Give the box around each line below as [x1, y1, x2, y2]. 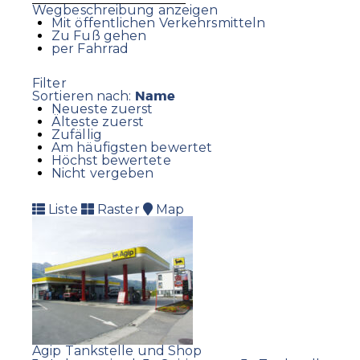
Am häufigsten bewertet [51, 140, 213, 156]
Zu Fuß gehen [51, 28, 147, 44]
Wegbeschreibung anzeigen [32, 2, 219, 18]
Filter [32, 76, 67, 92]
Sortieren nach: [32, 88, 135, 104]
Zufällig [51, 127, 102, 143]
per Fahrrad [51, 41, 129, 57]
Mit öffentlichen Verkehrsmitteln [51, 15, 266, 31]
